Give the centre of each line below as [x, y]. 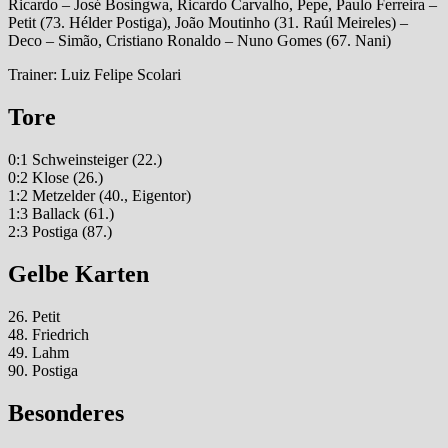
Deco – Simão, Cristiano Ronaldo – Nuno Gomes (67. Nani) [199, 41]
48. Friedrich [48, 335]
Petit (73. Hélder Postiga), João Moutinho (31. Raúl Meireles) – [208, 23]
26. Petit [34, 317]
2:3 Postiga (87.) [60, 232]
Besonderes [66, 412]
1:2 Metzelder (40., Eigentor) [99, 196]
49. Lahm [38, 353]
